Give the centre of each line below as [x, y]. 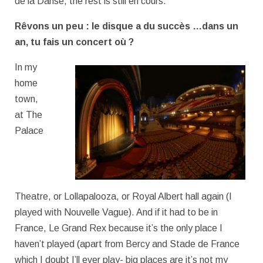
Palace [29, 130]
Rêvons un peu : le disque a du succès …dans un [127, 26]
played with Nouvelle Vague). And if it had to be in [116, 212]
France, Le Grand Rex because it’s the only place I [119, 228]
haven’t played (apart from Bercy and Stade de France [127, 244]
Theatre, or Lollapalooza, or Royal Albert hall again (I [123, 196]
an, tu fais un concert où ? [74, 42]
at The [28, 114]
